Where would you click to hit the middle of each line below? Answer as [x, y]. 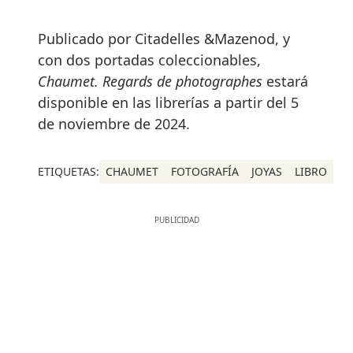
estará [287, 82]
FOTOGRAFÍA [205, 172]
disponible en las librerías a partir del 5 [168, 103]
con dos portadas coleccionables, [149, 60]
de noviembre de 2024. [114, 124]
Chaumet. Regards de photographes [152, 82]
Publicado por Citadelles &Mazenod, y [164, 39]
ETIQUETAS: [69, 172]
